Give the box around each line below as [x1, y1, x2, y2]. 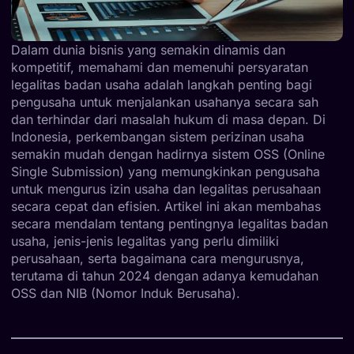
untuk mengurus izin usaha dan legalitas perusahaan [11, 180, 321, 197]
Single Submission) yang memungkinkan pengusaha [11, 163, 320, 179]
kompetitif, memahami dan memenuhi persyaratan [11, 58, 308, 75]
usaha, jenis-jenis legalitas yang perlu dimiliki [11, 232, 279, 249]
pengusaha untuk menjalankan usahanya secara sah [11, 93, 318, 110]
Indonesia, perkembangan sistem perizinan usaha [11, 128, 304, 145]
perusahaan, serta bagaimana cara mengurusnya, [11, 250, 304, 266]
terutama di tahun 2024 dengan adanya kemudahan [11, 267, 318, 284]
